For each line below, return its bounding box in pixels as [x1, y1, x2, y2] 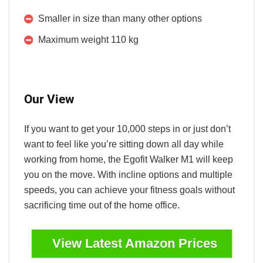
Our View [24, 92, 74, 106]
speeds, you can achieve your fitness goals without [24, 184, 235, 195]
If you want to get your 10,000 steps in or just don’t [24, 123, 231, 134]
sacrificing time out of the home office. [24, 200, 180, 210]
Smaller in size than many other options [38, 13, 202, 23]
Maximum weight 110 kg [38, 34, 139, 45]
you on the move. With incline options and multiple [24, 169, 232, 180]
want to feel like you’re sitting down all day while [24, 139, 224, 149]
